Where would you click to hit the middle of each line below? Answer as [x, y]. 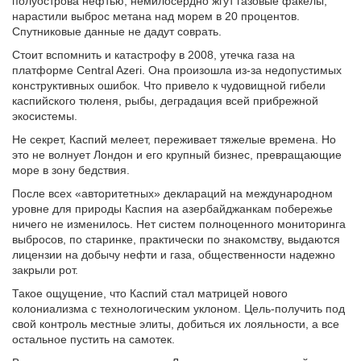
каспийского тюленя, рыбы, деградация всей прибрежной [165, 100]
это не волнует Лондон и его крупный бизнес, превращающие [177, 154]
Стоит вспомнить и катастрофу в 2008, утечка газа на [154, 54]
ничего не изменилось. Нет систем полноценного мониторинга [179, 224]
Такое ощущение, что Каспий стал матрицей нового [150, 293]
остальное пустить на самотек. [95, 339]
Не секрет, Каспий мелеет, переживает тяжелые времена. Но [174, 139]
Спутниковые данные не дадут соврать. [117, 31]
